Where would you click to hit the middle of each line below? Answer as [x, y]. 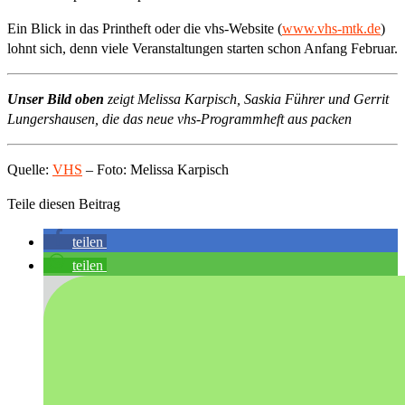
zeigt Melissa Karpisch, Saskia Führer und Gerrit [248, 99]
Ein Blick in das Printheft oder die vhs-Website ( [145, 28]
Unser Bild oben [57, 99]
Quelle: [30, 169]
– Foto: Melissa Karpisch [155, 169]
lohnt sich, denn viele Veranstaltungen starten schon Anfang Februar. [202, 48]
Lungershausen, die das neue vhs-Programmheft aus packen [179, 118]
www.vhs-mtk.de [331, 28]
